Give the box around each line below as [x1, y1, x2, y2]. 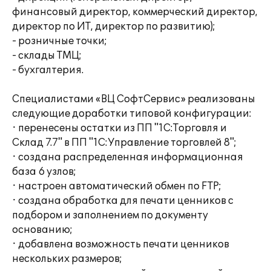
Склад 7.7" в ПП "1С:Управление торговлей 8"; [12, 137, 237, 149]
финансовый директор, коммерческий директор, [12, 6, 258, 18]
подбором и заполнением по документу [12, 209, 208, 221]
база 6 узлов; [12, 166, 76, 178]
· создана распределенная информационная [12, 151, 243, 163]
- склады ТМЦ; [12, 50, 82, 62]
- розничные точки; [12, 35, 107, 47]
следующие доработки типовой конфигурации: [12, 108, 252, 120]
